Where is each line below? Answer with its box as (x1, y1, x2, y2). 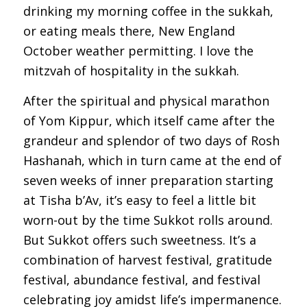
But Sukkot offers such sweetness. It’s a (23, 232, 256, 249)
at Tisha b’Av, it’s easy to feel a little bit (23, 192, 256, 209)
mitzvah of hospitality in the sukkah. (23, 62, 239, 79)
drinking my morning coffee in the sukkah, (23, 3, 273, 20)
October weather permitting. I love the (23, 42, 254, 60)
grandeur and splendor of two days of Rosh (23, 132, 280, 149)
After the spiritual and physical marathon (23, 93, 269, 110)
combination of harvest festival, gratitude (23, 251, 272, 269)
